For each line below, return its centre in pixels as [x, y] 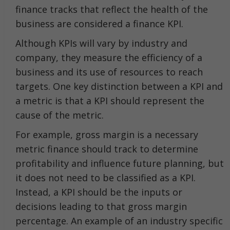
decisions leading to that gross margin [101, 206]
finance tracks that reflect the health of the [112, 9]
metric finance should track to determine [107, 149]
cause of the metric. [60, 115]
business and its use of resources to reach [109, 72]
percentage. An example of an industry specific [119, 221]
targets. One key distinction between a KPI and [119, 86]
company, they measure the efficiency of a [109, 57]
